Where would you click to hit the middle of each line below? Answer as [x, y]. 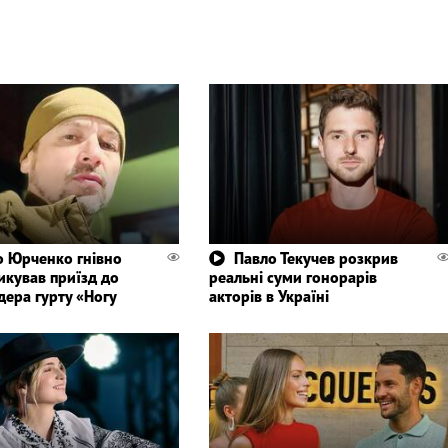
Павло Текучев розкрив [315, 257]
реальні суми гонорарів [292, 276]
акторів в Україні [268, 295]
